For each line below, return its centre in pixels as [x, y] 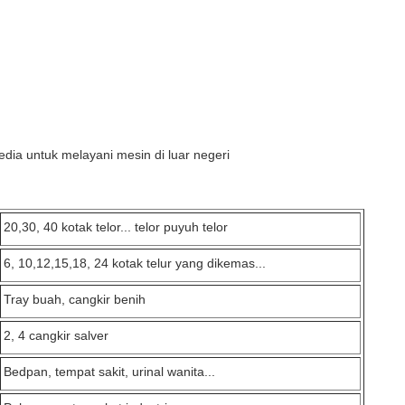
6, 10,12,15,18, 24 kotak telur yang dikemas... [135, 263]
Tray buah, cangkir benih [75, 299]
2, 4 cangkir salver [56, 335]
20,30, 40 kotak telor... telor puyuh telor [116, 227]
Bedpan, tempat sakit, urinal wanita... [109, 372]
